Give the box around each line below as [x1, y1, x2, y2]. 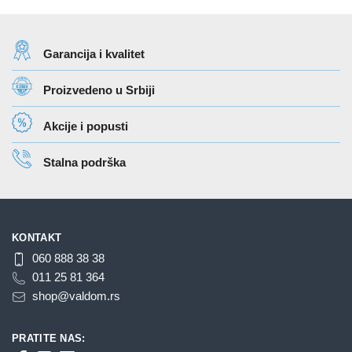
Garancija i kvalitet [43, 47, 145, 61]
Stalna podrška [43, 156, 126, 170]
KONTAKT [12, 231, 62, 244]
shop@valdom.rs [32, 288, 120, 302]
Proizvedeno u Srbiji [43, 83, 155, 97]
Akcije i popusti [43, 119, 128, 134]
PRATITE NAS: [12, 332, 86, 344]
